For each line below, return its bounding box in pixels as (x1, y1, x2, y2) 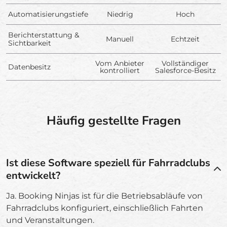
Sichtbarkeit (8, 38, 51, 48)
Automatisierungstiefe (8, 9, 88, 19)
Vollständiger (162, 58, 209, 68)
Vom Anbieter (95, 58, 144, 68)
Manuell (106, 34, 134, 44)
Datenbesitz (8, 62, 51, 71)
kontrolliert (100, 65, 140, 75)
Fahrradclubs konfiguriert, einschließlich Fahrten (6, 203, 203, 213)
